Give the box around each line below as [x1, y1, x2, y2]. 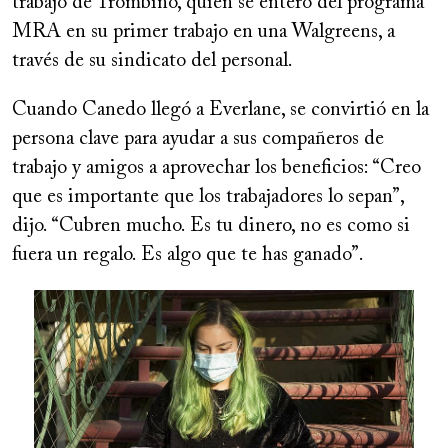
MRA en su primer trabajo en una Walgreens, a [12, 21, 395, 42]
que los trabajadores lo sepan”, [164, 186, 404, 207]
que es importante [12, 186, 164, 207]
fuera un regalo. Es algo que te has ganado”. [12, 244, 364, 265]
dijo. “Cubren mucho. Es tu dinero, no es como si [12, 215, 410, 236]
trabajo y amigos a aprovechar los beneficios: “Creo [12, 157, 421, 178]
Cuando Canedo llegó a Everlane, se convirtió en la [12, 99, 429, 120]
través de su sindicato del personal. [12, 50, 293, 71]
